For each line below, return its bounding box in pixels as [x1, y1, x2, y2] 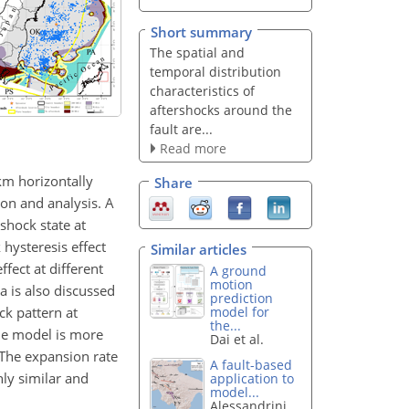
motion [210, 275, 254, 293]
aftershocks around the [149, 100, 292, 119]
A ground [210, 261, 267, 279]
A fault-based [210, 356, 293, 374]
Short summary [151, 22, 252, 41]
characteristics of [149, 81, 255, 100]
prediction [210, 288, 274, 307]
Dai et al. [210, 330, 265, 348]
